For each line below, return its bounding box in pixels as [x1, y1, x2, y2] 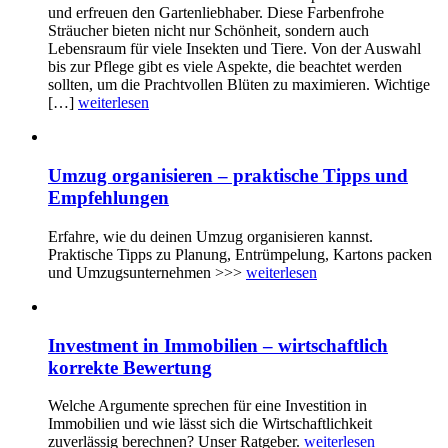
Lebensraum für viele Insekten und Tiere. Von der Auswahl [48, 40, 421, 58]
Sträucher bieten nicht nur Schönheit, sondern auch [48, 22, 369, 40]
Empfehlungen [48, 187, 169, 209]
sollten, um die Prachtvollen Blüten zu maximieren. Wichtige [48, 76, 430, 94]
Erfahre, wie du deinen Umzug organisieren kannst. [48, 227, 373, 245]
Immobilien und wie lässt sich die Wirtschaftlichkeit [48, 415, 372, 433]
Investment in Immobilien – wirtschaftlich [48, 334, 388, 356]
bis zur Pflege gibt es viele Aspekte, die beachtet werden [48, 58, 402, 76]
